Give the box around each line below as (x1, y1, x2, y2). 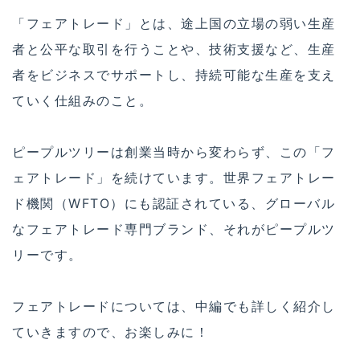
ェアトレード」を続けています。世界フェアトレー (12, 170, 336, 186)
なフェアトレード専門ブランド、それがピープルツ (12, 221, 336, 238)
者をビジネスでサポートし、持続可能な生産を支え (12, 67, 336, 84)
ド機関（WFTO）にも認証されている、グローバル (12, 195, 335, 212)
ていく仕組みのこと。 (12, 92, 153, 109)
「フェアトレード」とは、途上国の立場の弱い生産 (12, 15, 336, 32)
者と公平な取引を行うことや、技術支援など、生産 (12, 41, 336, 58)
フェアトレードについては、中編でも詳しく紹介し (12, 298, 336, 315)
